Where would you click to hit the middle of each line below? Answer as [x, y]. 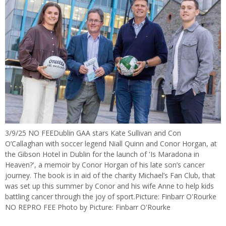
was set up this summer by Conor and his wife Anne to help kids [109, 186]
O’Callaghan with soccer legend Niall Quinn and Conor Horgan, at [111, 144]
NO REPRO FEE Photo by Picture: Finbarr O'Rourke [88, 207]
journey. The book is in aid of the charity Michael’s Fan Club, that [110, 176]
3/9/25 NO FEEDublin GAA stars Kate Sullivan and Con [93, 133]
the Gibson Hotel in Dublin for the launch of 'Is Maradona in [102, 154]
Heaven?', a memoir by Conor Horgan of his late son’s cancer [105, 165]
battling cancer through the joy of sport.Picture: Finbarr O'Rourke [111, 197]
